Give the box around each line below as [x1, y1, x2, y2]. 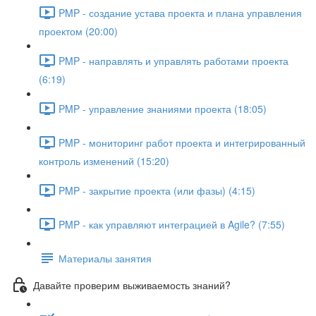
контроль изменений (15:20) [39, 154, 169, 168]
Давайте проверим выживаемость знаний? [33, 277, 231, 292]
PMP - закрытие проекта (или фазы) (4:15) [59, 183, 255, 197]
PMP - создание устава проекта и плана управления [59, 5, 302, 20]
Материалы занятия [59, 250, 152, 265]
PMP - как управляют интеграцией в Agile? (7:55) [59, 217, 285, 231]
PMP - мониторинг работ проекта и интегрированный [59, 135, 305, 150]
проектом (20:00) [39, 24, 118, 38]
